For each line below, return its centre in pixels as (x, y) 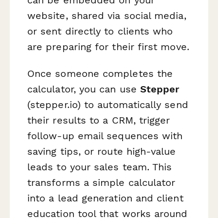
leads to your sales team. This (100, 167)
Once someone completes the (100, 74)
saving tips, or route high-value (102, 152)
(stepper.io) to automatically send (108, 105)
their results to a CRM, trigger (99, 120)
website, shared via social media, (107, 15)
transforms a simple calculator (101, 183)
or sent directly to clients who (100, 31)
